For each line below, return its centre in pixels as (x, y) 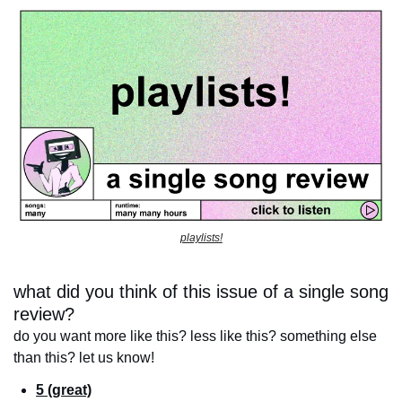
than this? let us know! (84, 357)
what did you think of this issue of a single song (201, 291)
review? (44, 314)
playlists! (201, 237)
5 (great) (64, 389)
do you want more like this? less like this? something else (195, 336)
